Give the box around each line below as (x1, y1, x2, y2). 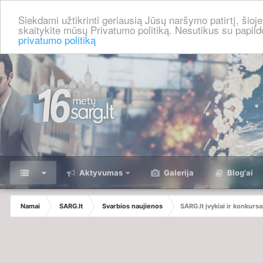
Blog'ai (225, 168, 253, 177)
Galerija (162, 168, 194, 177)
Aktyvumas (77, 168, 123, 177)
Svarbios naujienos (102, 202, 163, 210)
